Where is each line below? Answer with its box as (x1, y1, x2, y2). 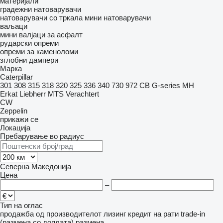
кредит (128, 210, 151, 218)
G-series (152, 81, 180, 90)
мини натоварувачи (85, 13, 151, 22)
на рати (153, 210, 179, 218)
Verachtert (66, 90, 99, 98)
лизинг (104, 210, 126, 218)
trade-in (181, 210, 205, 218)
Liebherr (19, 90, 46, 98)
